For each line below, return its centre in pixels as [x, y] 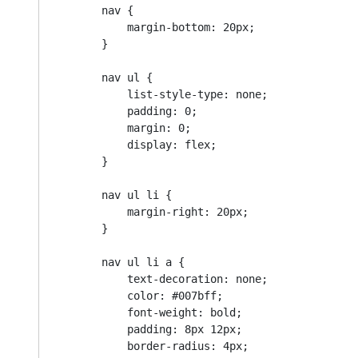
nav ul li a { [76, 263]
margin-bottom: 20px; [89, 28]
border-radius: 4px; [89, 346]
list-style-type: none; [89, 95]
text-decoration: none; [89, 279]
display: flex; [89, 145]
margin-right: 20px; [89, 212]
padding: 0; [89, 111]
